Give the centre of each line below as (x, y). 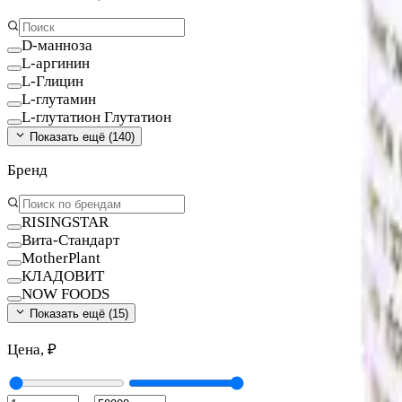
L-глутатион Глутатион (96, 117)
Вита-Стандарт (70, 240)
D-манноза (57, 45)
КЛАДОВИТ (63, 275)
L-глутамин (59, 99)
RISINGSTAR (65, 222)
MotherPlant (61, 258)
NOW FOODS (66, 293)
